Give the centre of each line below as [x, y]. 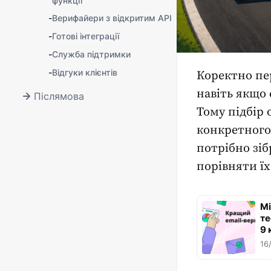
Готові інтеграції [86, 36]
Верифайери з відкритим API [112, 18]
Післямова [59, 96]
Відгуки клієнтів [85, 72]
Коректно [226, 76]
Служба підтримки [91, 54]
